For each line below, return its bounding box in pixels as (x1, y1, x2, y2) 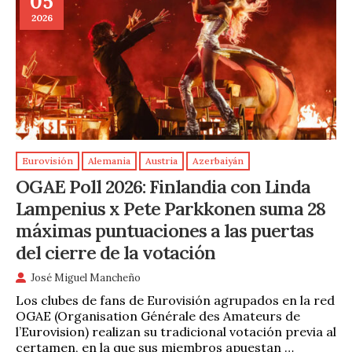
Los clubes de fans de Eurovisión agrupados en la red (16, 291, 335, 308)
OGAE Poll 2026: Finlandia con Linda (16, 174, 310, 198)
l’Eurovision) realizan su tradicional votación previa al (16, 323, 336, 339)
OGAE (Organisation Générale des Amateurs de (16, 307, 300, 324)
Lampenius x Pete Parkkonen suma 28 (16, 196, 325, 220)
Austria (145, 155, 178, 167)
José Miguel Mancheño (31, 270, 141, 284)
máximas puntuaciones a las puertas (16, 218, 313, 242)
